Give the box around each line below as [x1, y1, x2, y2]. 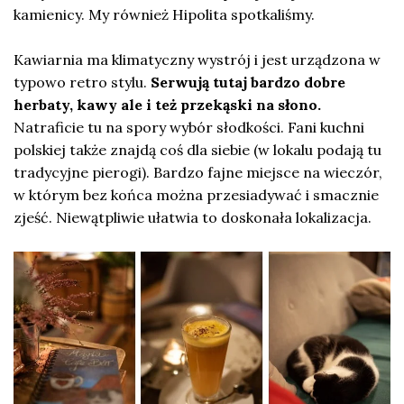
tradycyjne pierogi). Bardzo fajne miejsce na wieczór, [14, 163, 382, 182]
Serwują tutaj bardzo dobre [151, 73, 345, 92]
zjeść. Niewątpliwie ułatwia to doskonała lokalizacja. [14, 208, 372, 227]
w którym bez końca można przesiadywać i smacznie [14, 186, 379, 205]
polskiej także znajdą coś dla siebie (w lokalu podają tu [14, 141, 381, 160]
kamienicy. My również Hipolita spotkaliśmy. [14, 5, 315, 24]
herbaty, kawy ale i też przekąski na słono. [14, 96, 321, 115]
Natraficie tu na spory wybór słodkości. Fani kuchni [14, 118, 364, 137]
